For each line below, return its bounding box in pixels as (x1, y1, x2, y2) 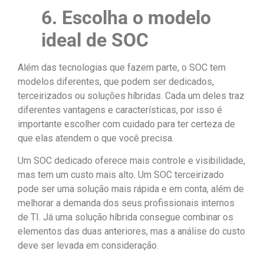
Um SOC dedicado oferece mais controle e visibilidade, (18, 155, 245, 167)
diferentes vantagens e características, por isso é (18, 104, 222, 115)
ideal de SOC (41, 28, 148, 51)
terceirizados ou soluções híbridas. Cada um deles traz (18, 90, 245, 101)
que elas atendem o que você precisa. (18, 132, 176, 144)
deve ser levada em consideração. (18, 240, 161, 252)
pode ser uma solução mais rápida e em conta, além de (18, 183, 244, 195)
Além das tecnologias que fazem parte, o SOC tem (18, 61, 226, 73)
